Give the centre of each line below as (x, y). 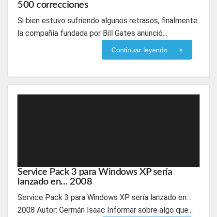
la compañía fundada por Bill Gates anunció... (92, 33)
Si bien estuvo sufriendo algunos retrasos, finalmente (108, 21)
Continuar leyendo (139, 50)
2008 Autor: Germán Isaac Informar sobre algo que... (105, 210)
